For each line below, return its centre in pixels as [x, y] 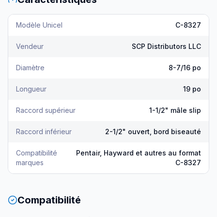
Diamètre [30, 68]
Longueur [31, 89]
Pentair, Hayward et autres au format [139, 153]
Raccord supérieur [46, 110]
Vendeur [30, 46]
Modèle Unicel [39, 25]
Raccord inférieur [44, 132]
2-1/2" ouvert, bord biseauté [153, 132]
